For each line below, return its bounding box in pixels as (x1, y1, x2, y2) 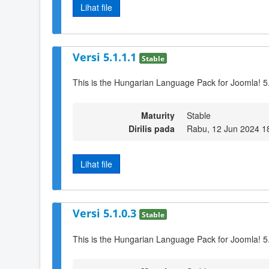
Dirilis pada (128, 122, 175, 134)
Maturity (141, 109, 175, 121)
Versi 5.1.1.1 (73, 49, 139, 64)
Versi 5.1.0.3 (73, 205, 139, 220)
